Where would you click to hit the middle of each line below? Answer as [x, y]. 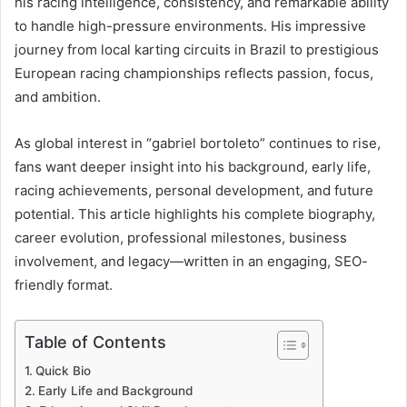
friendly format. [64, 284]
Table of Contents [95, 342]
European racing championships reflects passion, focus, [194, 73]
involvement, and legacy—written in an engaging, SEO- [191, 261]
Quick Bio [63, 370]
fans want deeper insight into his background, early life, [193, 166]
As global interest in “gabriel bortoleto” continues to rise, [198, 143]
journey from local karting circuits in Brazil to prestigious [197, 49]
